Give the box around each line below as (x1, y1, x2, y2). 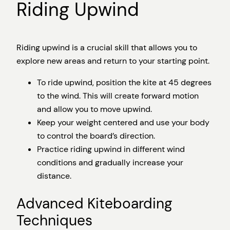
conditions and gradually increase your (37, 157, 183, 168)
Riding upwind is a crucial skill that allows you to (16, 42, 197, 53)
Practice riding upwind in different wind (37, 144, 185, 155)
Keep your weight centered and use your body (37, 117, 209, 128)
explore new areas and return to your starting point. (16, 55, 209, 66)
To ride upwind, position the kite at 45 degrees (37, 77, 212, 88)
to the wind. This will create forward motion (37, 90, 199, 102)
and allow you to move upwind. (37, 104, 152, 115)
